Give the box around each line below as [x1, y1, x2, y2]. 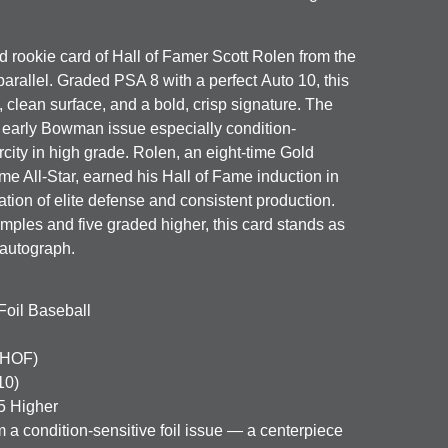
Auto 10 [261, 71, 317, 89]
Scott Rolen [212, 47, 296, 65]
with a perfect [159, 71, 262, 89]
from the [295, 47, 357, 65]
